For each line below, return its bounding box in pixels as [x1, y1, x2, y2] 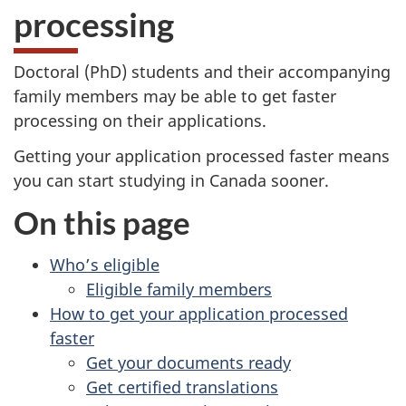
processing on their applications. [14, 110, 266, 131]
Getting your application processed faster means [14, 144, 390, 167]
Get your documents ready [86, 351, 291, 373]
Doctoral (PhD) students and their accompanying [14, 61, 391, 82]
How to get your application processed [50, 302, 348, 324]
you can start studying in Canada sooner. [14, 169, 329, 191]
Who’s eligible [50, 253, 159, 275]
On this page [14, 203, 190, 241]
